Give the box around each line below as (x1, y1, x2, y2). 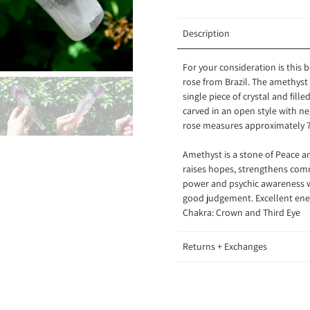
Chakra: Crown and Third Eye (183, 206, 302, 219)
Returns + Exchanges (183, 240, 267, 253)
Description (183, 27, 230, 40)
